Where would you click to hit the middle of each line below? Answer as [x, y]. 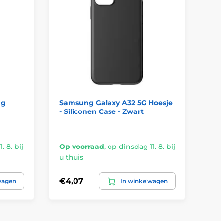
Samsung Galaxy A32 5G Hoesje [116, 102]
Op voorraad [81, 146]
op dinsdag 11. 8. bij [141, 146]
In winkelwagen [144, 181]
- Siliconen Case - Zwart [101, 111]
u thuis [71, 157]
